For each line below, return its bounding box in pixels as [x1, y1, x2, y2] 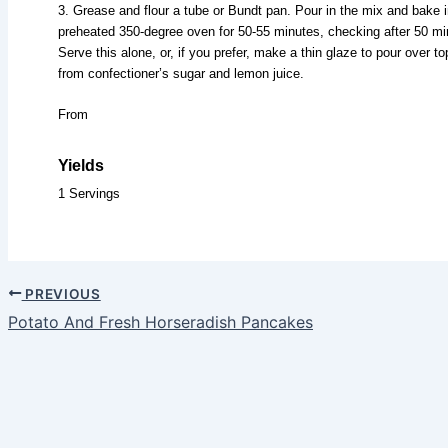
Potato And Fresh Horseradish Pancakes [8, 312, 313, 333]
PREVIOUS [21, 285, 101, 302]
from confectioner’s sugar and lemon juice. [58, 65, 304, 81]
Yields [58, 156, 104, 174]
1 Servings [58, 185, 120, 201]
